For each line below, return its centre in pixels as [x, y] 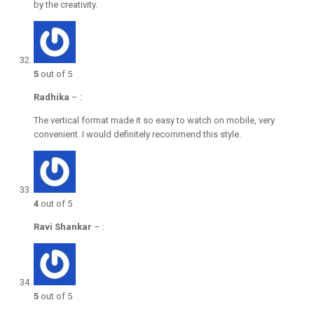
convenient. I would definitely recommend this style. [137, 135]
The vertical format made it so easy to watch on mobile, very [154, 121]
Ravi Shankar [63, 227]
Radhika [52, 97]
